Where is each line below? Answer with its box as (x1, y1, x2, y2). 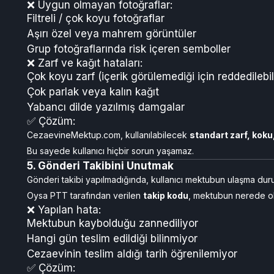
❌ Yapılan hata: (27, 204, 101, 216)
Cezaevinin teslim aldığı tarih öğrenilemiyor (27, 248, 237, 260)
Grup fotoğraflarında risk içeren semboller (27, 43, 231, 55)
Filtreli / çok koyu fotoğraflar (27, 12, 165, 24)
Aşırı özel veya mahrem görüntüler (27, 28, 196, 40)
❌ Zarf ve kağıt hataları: (27, 57, 143, 69)
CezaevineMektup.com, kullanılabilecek (27, 130, 190, 140)
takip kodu (143, 190, 188, 201)
